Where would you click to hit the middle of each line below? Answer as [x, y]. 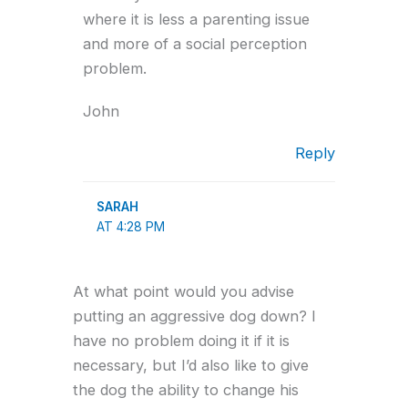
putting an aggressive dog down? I [194, 316]
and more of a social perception [194, 43]
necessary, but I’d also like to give [191, 365]
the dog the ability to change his [186, 389]
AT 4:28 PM [130, 227]
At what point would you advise [184, 291]
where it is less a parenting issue [196, 19]
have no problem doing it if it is [181, 340]
